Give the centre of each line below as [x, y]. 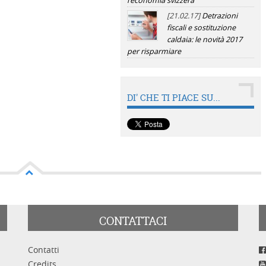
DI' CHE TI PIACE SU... [173, 98]
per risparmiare [154, 51]
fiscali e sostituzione [201, 28]
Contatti [44, 250]
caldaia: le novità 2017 [204, 39]
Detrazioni [219, 16]
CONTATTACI [133, 221]
